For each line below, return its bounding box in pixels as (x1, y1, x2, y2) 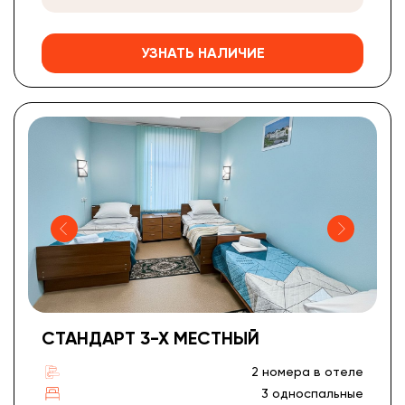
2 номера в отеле (251, 364, 363, 380)
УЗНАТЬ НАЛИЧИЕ (140, 44, 265, 62)
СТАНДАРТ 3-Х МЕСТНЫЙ (42, 327, 259, 350)
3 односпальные (261, 386, 363, 401)
